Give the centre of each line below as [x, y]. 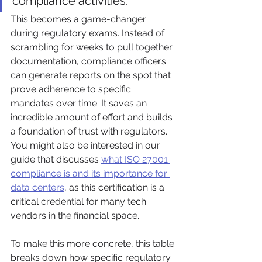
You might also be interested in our [87, 145]
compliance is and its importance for [90, 173]
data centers [37, 187]
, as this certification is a [116, 187]
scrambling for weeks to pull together [93, 47]
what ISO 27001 [136, 159]
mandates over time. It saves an [80, 103]
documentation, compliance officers [89, 61]
